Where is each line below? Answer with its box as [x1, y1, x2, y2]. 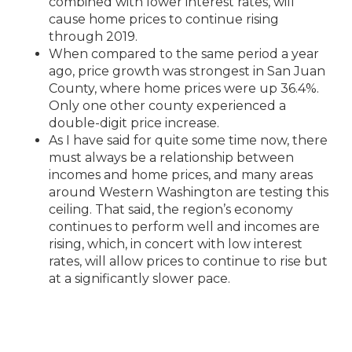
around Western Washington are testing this [49, 185, 328, 200]
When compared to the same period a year [49, 46, 319, 61]
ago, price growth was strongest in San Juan [49, 64, 325, 79]
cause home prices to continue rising [49, 12, 279, 27]
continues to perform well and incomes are [49, 219, 320, 234]
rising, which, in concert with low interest [49, 236, 302, 251]
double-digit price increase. [49, 115, 219, 130]
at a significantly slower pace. [49, 271, 230, 286]
